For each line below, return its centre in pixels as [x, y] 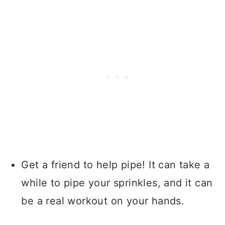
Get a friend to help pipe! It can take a [116, 165]
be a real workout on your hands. [103, 201]
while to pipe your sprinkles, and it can [117, 183]
